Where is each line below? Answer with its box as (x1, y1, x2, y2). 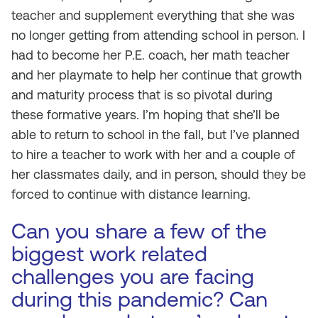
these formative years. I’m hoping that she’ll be (11, 107, 280, 122)
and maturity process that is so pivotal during (11, 87, 273, 102)
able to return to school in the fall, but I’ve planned (11, 127, 300, 142)
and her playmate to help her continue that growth (11, 67, 302, 82)
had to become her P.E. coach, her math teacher (11, 48, 290, 62)
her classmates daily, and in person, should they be (11, 167, 306, 182)
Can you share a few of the (11, 219, 267, 243)
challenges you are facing (11, 264, 254, 289)
